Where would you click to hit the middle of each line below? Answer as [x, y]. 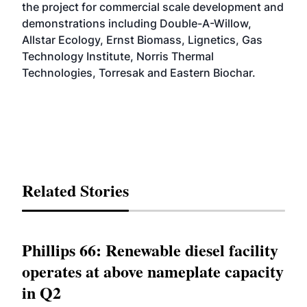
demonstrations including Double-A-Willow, [137, 23]
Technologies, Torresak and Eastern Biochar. [139, 73]
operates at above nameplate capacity [153, 271]
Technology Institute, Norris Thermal [118, 56]
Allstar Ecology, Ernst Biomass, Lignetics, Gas [142, 40]
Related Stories [75, 190]
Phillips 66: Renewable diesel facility [150, 250]
